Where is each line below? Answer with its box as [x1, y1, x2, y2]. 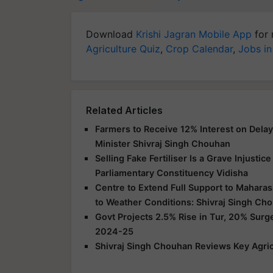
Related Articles [86, 104, 163, 116]
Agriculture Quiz [86, 42, 160, 55]
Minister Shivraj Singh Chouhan [95, 138, 230, 149]
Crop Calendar [166, 42, 233, 55]
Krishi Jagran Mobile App [136, 27, 252, 40]
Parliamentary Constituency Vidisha [95, 167, 248, 178]
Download [86, 27, 136, 40]
